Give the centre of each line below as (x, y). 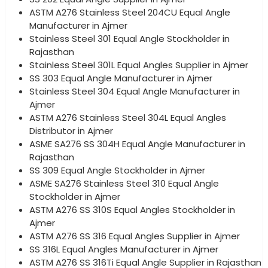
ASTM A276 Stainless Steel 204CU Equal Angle (130, 13)
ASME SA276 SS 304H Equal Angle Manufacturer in (137, 144)
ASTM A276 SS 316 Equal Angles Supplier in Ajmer (135, 236)
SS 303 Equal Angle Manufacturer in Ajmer (121, 78)
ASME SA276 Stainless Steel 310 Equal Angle (124, 184)
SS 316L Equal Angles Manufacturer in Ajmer (124, 249)
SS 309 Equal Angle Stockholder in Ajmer (117, 170)
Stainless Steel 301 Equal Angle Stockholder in (130, 39)
